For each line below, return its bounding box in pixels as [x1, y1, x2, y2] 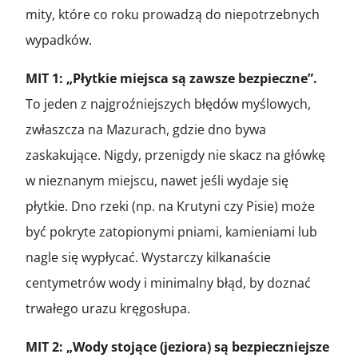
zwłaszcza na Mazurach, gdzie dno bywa [26, 120, 266, 138]
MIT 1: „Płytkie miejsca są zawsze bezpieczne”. [26, 69, 317, 87]
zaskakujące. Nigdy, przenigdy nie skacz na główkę [26, 145, 325, 164]
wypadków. [26, 30, 92, 49]
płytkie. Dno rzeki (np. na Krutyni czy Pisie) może [26, 197, 315, 215]
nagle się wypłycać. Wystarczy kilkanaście [26, 248, 271, 266]
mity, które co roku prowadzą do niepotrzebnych [26, 5, 320, 23]
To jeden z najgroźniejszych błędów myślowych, [26, 94, 311, 113]
